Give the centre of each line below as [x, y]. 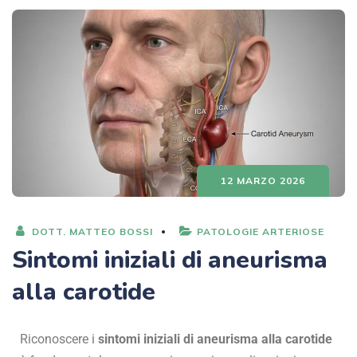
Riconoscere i [59, 339]
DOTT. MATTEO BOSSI [91, 232]
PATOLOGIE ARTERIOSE [261, 232]
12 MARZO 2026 [263, 181]
